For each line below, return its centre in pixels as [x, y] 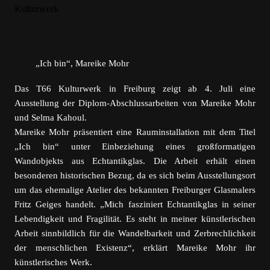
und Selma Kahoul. [51, 118]
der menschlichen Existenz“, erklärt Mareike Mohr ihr [135, 248]
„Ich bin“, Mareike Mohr [82, 63]
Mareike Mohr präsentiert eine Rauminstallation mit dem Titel [135, 132]
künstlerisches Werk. [53, 262]
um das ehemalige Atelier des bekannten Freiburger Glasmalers [135, 190]
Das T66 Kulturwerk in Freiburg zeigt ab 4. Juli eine [135, 89]
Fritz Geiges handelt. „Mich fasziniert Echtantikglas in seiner [135, 204]
